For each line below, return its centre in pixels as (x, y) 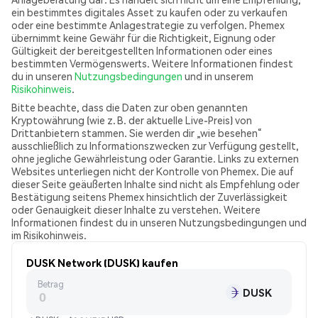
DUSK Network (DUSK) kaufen (102, 263)
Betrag (51, 284)
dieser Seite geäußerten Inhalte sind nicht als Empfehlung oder (155, 184)
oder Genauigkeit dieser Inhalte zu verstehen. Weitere (136, 209)
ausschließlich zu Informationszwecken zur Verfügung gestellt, (155, 146)
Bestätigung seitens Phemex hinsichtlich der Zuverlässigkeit (149, 197)
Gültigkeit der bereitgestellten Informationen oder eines (142, 50)
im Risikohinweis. (49, 235)
